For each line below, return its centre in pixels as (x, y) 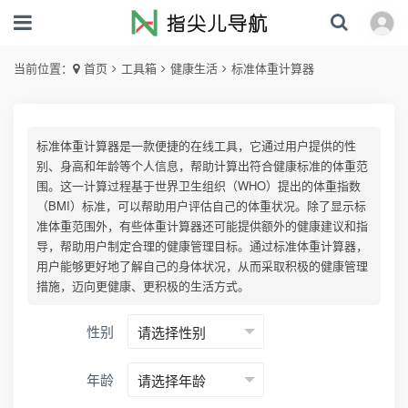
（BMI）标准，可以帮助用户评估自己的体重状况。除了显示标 (201, 205)
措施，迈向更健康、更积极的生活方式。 (143, 286)
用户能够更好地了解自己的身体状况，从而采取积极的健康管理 (202, 265)
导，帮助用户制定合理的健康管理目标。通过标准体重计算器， (202, 245)
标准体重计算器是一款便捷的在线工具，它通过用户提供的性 (196, 145)
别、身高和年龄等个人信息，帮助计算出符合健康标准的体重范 (202, 165)
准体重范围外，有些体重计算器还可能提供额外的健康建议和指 (202, 225)
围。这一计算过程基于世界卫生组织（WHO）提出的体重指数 (199, 185)
